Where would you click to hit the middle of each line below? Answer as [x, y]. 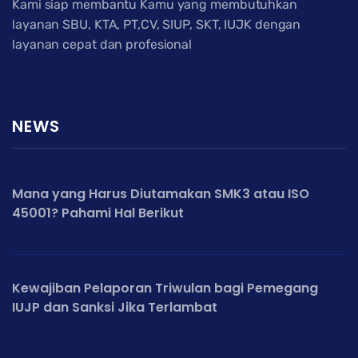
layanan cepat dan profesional [102, 44]
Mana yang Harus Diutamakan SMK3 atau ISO [161, 193]
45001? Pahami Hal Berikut [98, 213]
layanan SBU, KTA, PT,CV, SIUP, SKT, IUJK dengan [157, 24]
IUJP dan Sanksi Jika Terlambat [115, 307]
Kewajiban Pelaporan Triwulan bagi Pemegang [165, 288]
